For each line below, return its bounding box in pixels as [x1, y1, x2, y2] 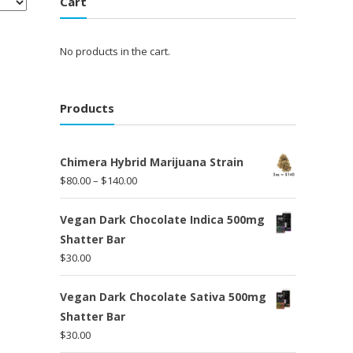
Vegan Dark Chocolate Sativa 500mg [60, 288, 266, 304]
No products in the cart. [60, 44, 170, 58]
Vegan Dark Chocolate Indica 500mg [60, 211, 265, 227]
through [136, 226, 174, 241]
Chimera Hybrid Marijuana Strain [60, 154, 243, 169]
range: [136, 190, 167, 205]
